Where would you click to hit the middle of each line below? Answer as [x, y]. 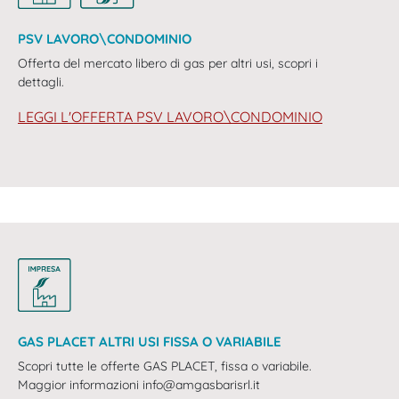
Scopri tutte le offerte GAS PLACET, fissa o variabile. [165, 366]
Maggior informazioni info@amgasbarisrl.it [139, 385]
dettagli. [41, 82]
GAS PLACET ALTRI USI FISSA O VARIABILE [150, 342]
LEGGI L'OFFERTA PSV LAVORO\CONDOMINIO [170, 117]
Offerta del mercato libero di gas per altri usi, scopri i [168, 64]
